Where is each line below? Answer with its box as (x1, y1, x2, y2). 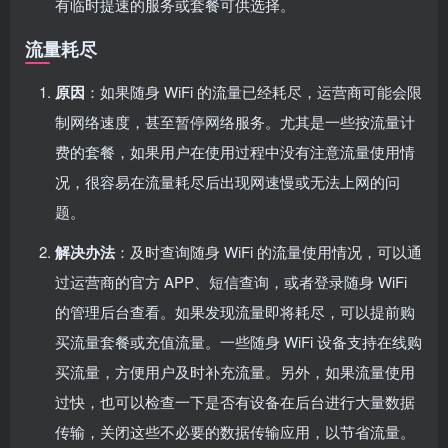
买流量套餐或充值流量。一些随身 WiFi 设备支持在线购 (55, 330, 422, 352)
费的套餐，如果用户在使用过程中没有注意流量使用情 (55, 140, 415, 162)
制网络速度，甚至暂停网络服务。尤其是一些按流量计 (55, 110, 415, 132)
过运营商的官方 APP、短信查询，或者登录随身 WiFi (55, 270, 407, 292)
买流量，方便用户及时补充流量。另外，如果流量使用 (55, 360, 415, 382)
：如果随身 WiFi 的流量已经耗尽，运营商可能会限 (85, 80, 422, 102)
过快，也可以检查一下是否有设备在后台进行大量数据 (55, 390, 415, 412)
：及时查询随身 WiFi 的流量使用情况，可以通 (115, 240, 422, 262)
